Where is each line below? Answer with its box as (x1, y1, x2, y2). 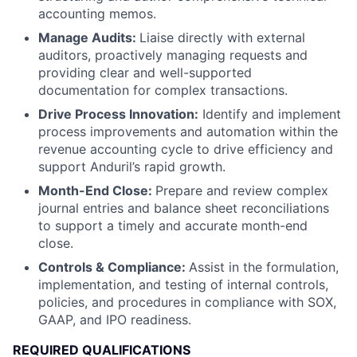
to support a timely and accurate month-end (38, 218, 308, 233)
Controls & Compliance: (38, 259, 189, 275)
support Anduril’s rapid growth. (38, 159, 226, 175)
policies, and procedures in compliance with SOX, (38, 294, 336, 310)
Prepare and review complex (155, 182, 328, 198)
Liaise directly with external (139, 29, 305, 45)
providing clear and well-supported (38, 65, 252, 80)
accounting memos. (38, 6, 156, 22)
